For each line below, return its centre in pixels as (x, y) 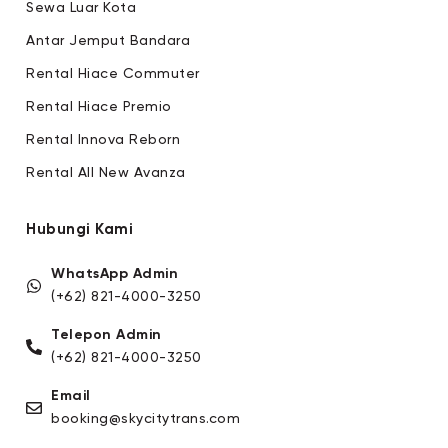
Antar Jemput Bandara (108, 40)
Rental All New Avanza (106, 172)
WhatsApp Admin (114, 274)
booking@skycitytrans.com (145, 419)
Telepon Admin (106, 335)
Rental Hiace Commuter (113, 73)
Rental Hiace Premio (99, 106)
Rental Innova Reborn (103, 139)
